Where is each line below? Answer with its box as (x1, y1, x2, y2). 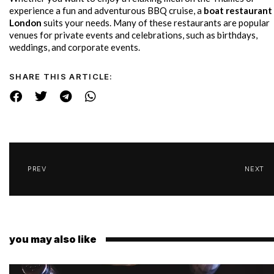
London (9, 17, 42, 29)
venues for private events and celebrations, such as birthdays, (9, 29, 257, 41)
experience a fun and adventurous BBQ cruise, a (9, 5, 204, 17)
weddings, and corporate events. (9, 42, 140, 53)
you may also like (9, 233, 97, 246)
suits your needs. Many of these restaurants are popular (42, 17, 270, 29)
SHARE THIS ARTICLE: (9, 72, 113, 82)
